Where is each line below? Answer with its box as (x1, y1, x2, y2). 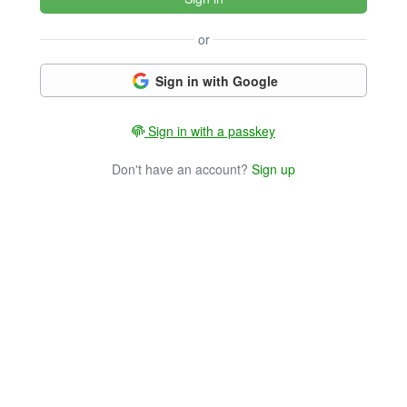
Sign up (252, 159, 295, 178)
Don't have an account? (112, 159, 252, 178)
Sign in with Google (154, 71, 278, 90)
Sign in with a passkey (144, 122, 275, 141)
